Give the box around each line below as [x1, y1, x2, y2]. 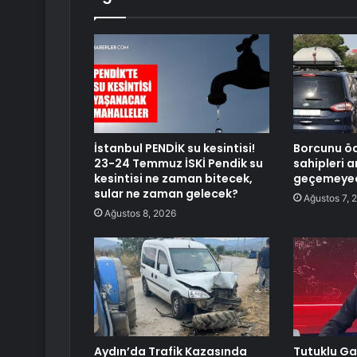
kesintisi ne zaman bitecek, [94, 170, 253, 186]
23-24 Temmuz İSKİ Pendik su [94, 155, 263, 171]
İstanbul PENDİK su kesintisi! [94, 139, 255, 156]
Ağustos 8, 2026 [104, 206, 176, 219]
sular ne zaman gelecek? [94, 185, 238, 202]
